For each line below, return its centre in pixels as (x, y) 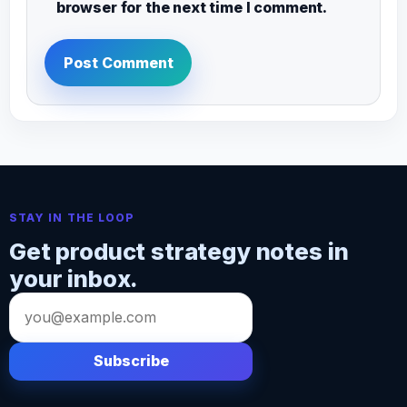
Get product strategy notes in (179, 252)
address (35, 328)
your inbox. (74, 279)
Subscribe (131, 361)
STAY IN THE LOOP (72, 218)
